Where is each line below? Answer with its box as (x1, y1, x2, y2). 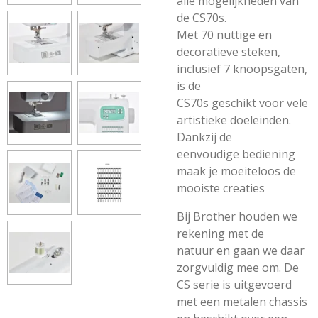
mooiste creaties (177, 180, 265, 196)
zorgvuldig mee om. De (177, 260, 299, 275)
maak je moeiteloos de (177, 163, 296, 179)
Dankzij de (177, 129, 232, 145)
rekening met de (177, 226, 264, 241)
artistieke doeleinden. (177, 112, 291, 128)
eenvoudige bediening (177, 146, 295, 162)
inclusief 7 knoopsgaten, (177, 61, 307, 77)
